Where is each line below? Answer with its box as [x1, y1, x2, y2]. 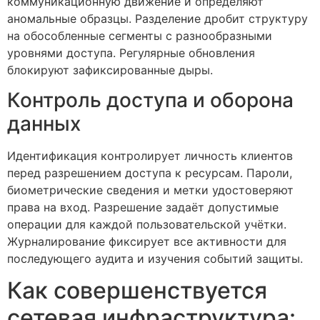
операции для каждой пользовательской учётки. [7, 216, 286, 231]
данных [7, 111, 81, 136]
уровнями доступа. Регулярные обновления [7, 45, 255, 60]
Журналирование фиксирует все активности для [7, 234, 286, 249]
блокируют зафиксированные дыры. [7, 62, 213, 77]
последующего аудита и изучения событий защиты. [7, 251, 303, 266]
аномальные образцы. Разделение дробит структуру [7, 11, 308, 26]
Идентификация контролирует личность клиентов [7, 148, 293, 163]
